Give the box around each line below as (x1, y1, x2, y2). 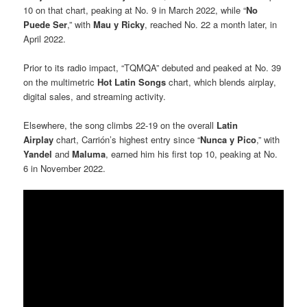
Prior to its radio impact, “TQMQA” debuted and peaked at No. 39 (23, 60, 282, 74)
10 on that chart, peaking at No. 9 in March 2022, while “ (23, 3, 247, 16)
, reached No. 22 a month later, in (145, 17, 278, 31)
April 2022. (23, 32, 66, 45)
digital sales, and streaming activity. (23, 89, 167, 103)
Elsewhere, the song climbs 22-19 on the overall (23, 118, 217, 132)
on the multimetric (23, 75, 98, 88)
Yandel (23, 147, 53, 160)
